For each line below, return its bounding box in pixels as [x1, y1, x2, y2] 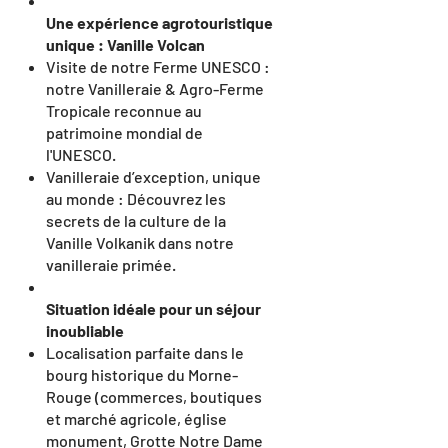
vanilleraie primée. [46, 255, 176, 274]
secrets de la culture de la [46, 211, 226, 230]
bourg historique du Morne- [46, 365, 238, 384]
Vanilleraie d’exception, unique [46, 167, 261, 186]
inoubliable [46, 321, 124, 340]
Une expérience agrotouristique [46, 13, 273, 32]
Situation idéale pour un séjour [46, 299, 261, 318]
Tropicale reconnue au [46, 101, 202, 120]
